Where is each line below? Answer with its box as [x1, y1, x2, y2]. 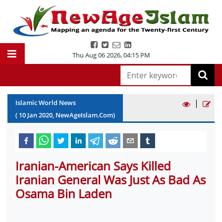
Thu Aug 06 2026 [72, 51, 120, 59]
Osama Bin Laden [15, 185, 112, 202]
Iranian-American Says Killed [15, 158, 171, 174]
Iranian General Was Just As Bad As [15, 171, 206, 188]
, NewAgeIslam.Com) [53, 111, 115, 119]
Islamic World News [15, 98, 76, 107]
